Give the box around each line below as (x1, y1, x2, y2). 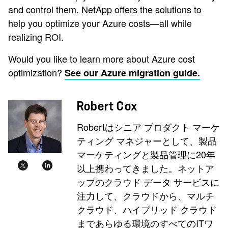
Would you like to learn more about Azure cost (8, 52, 195, 65)
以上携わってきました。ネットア (77, 161, 214, 175)
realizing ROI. (8, 30, 64, 43)
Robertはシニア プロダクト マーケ (77, 120, 220, 133)
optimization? (8, 66, 65, 79)
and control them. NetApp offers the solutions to (8, 3, 202, 16)
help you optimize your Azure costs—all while (8, 16, 192, 30)
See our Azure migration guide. (65, 66, 200, 79)
